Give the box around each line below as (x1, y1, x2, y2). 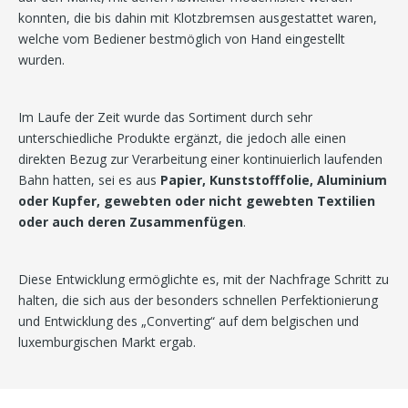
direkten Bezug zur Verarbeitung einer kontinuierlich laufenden (18, 150, 382, 168)
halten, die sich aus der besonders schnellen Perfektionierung (18, 291, 378, 310)
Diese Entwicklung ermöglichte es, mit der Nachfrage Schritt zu (18, 270, 389, 289)
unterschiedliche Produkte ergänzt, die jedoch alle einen (18, 129, 346, 148)
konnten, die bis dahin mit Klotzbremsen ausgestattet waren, (18, 9, 377, 27)
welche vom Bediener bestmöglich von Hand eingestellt (18, 30, 345, 48)
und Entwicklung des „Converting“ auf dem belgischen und (18, 312, 359, 331)
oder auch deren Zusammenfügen (18, 213, 243, 231)
